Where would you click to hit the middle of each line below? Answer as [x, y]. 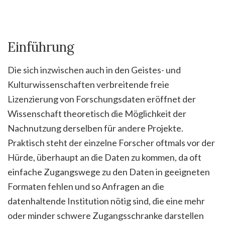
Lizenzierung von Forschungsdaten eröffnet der [102, 99]
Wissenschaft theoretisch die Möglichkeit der [97, 114]
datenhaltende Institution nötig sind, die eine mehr [106, 201]
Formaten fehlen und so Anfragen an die [86, 186]
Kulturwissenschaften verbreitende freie [88, 84]
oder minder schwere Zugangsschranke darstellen [106, 215]
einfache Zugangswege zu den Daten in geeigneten [109, 172]
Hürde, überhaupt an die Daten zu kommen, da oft [104, 157]
